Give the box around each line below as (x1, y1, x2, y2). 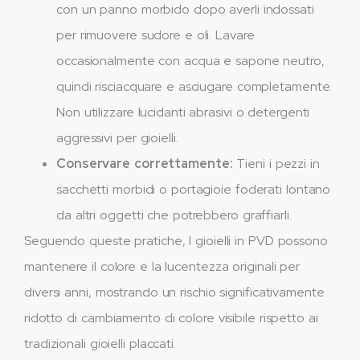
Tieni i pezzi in (232, 155, 320, 173)
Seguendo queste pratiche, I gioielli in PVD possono (24, 232, 328, 250)
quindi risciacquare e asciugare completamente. (56, 78, 333, 96)
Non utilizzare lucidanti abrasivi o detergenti (56, 104, 310, 121)
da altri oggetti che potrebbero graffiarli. (56, 207, 292, 224)
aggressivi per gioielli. (56, 129, 178, 147)
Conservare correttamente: (56, 155, 233, 173)
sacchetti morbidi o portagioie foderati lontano (56, 181, 331, 198)
